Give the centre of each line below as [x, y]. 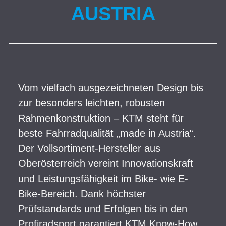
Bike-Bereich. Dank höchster [82, 194]
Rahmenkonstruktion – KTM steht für [101, 118]
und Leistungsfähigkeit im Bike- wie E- [103, 179]
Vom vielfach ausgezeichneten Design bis [111, 88]
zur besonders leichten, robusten [92, 103]
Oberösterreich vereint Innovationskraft [106, 163]
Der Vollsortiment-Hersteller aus [89, 148]
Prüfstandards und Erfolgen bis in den [103, 209]
